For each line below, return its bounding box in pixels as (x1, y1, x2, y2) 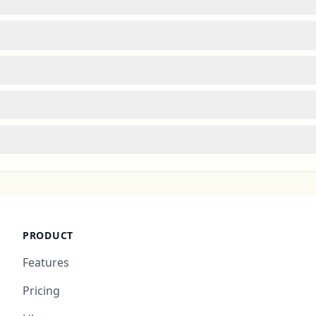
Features (23, 255, 69, 270)
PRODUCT (23, 229, 73, 242)
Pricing (23, 283, 60, 298)
